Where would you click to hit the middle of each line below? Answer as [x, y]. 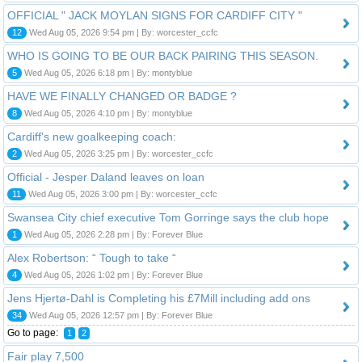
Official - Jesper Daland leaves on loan [106, 177]
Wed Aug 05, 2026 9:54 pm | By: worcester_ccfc [122, 32]
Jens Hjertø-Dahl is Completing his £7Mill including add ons [159, 298]
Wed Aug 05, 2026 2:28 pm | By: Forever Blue [112, 234]
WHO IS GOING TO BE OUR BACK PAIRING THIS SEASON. [163, 55]
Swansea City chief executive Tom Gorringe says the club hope [168, 217]
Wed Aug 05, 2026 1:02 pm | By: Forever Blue [112, 274]
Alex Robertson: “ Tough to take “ [92, 257]
